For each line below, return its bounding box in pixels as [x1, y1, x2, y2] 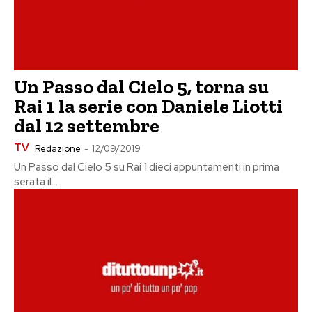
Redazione [35, 143, 81, 155]
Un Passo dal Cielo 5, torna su [14, 75, 269, 99]
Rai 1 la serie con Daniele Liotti [14, 95, 283, 118]
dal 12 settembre [14, 114, 159, 138]
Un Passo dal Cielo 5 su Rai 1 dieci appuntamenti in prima [14, 160, 279, 175]
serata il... [14, 175, 58, 189]
